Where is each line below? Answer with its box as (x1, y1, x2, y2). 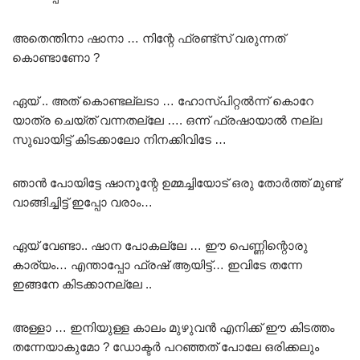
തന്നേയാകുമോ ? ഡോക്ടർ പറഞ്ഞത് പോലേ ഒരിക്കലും (12, 339, 319, 354)
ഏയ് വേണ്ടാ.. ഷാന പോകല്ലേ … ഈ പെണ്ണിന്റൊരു (12, 238, 308, 252)
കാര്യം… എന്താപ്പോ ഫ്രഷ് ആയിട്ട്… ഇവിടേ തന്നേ (12, 257, 302, 272)
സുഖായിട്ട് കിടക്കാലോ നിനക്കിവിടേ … (12, 132, 227, 146)
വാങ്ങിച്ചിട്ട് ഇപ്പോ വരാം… (12, 194, 153, 209)
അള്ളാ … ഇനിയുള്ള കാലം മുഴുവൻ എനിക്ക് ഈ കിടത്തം (12, 320, 334, 334)
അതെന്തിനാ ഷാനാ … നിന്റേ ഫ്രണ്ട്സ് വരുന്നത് (12, 31, 285, 45)
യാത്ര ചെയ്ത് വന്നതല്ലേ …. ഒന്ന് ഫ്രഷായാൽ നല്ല (12, 112, 322, 127)
